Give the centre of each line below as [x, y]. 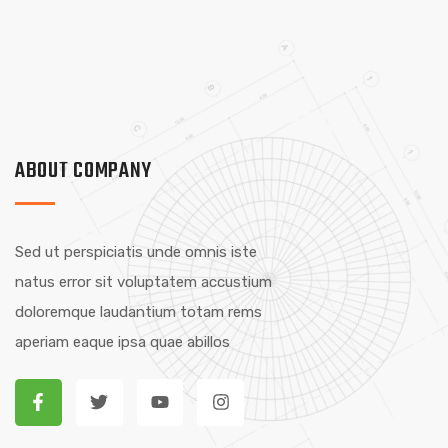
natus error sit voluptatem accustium [143, 282]
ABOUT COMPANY [84, 171]
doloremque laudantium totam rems [138, 312]
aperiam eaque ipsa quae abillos [122, 342]
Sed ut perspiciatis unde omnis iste [136, 252]
